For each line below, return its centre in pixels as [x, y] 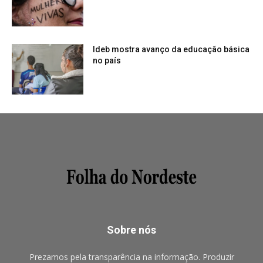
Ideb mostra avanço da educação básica [171, 49]
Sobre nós [131, 230]
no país [107, 60]
